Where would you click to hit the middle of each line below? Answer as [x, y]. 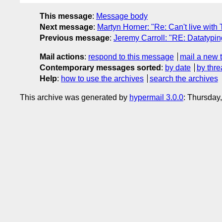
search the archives [184, 78]
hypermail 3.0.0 [156, 97]
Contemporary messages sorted [100, 67]
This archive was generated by [75, 97]
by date [178, 67]
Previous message [75, 38]
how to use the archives [102, 78]
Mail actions [62, 56]
